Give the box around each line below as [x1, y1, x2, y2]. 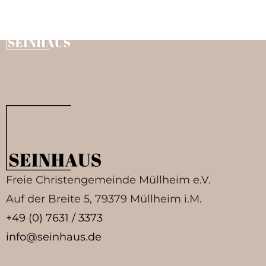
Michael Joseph [12, 4, 185, 30]
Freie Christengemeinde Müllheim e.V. [6, 173, 211, 186]
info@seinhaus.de [6, 230, 102, 243]
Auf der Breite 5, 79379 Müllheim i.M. [6, 192, 202, 205]
